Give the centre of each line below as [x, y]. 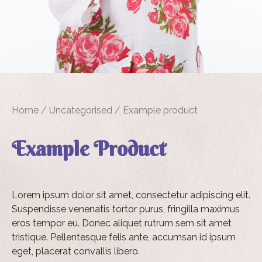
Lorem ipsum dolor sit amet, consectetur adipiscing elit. [131, 195]
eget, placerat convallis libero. [76, 251]
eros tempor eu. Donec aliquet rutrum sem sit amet [122, 223]
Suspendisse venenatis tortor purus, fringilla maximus [126, 209]
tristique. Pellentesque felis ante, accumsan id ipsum [124, 237]
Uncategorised [81, 110]
